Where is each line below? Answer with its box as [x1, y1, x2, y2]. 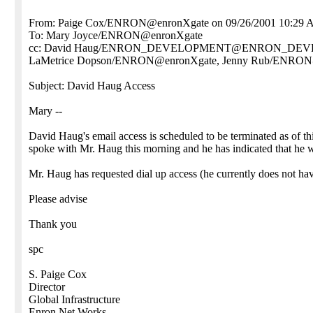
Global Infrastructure [29, 293, 120, 305]
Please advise [29, 193, 87, 205]
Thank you [29, 218, 77, 230]
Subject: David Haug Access [29, 80, 155, 92]
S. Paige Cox [29, 268, 87, 280]
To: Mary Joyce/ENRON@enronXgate [29, 29, 203, 41]
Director [29, 281, 65, 293]
